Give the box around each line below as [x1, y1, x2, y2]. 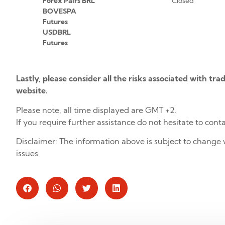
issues [16, 148, 38, 159]
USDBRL [42, 28, 71, 37]
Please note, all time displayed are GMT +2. [16, 104, 177, 115]
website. [16, 85, 48, 96]
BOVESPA [42, 7, 76, 16]
